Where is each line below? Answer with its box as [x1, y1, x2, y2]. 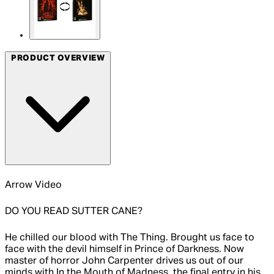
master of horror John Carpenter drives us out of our [5, 256, 243, 267]
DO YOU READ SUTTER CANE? [5, 207, 143, 217]
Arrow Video [5, 180, 62, 191]
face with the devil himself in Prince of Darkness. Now [5, 245, 244, 255]
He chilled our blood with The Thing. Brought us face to [5, 233, 254, 243]
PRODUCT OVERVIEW [10, 54, 105, 62]
